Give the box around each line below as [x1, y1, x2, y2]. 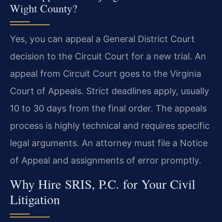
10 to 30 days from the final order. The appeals [10, 103, 207, 114]
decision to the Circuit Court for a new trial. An [10, 51, 206, 62]
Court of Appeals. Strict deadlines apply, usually [10, 86, 209, 97]
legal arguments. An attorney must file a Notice [10, 138, 208, 149]
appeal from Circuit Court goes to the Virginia [10, 68, 201, 79]
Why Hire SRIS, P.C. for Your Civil [10, 175, 195, 192]
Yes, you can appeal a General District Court [10, 34, 195, 45]
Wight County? [10, 1, 77, 16]
